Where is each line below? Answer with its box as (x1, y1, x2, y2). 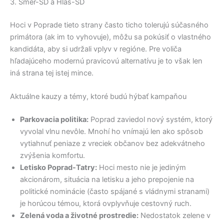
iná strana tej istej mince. (10, 68, 93, 77)
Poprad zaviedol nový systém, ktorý (88, 114, 212, 124)
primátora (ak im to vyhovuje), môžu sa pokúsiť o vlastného (10, 32, 211, 41)
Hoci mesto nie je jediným (97, 162, 186, 172)
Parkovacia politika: (20, 114, 88, 124)
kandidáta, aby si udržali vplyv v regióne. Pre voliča (10, 44, 181, 53)
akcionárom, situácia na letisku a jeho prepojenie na (20, 174, 194, 184)
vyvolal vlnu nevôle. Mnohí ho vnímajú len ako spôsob (20, 126, 203, 136)
